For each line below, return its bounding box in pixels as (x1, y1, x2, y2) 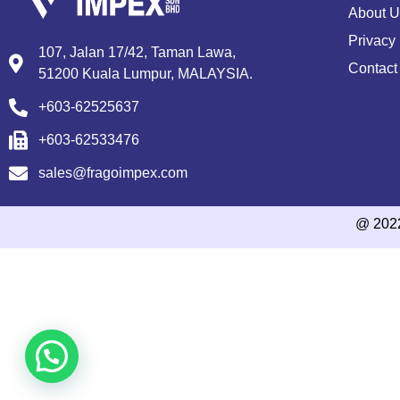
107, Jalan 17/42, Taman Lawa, (38, 45, 237, 61)
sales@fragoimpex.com (38, 165, 188, 181)
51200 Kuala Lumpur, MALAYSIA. (38, 66, 254, 82)
